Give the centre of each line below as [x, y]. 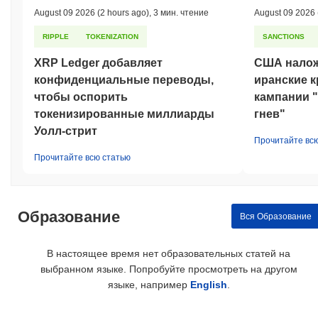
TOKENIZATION [112, 37]
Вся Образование [275, 216]
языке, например [149, 285]
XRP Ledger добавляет [98, 63]
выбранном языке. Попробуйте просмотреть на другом [169, 269]
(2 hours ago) [122, 13]
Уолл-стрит [66, 131]
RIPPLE [56, 37]
